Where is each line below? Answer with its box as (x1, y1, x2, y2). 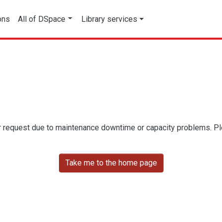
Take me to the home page (65, 158, 157, 167)
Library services (81, 14, 138, 24)
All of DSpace (18, 14, 66, 24)
